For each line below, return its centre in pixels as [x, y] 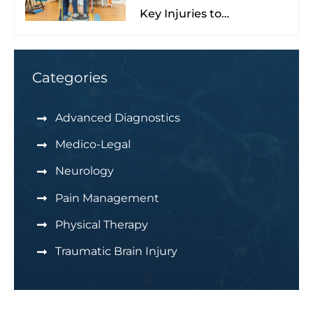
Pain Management [107, 198]
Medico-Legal [93, 145]
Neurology [84, 171]
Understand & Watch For [210, 33]
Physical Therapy [101, 224]
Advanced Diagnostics [117, 118]
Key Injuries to [180, 13]
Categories [70, 78]
